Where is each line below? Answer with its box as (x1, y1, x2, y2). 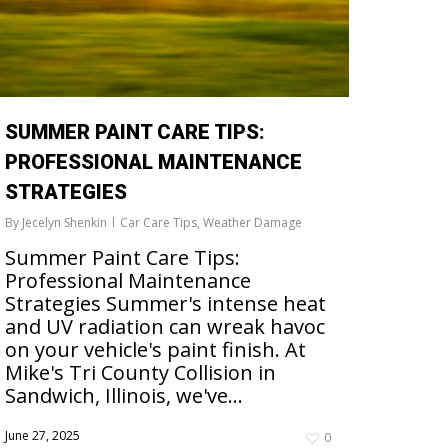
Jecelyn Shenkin (22, 214, 107, 232)
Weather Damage (203, 214, 302, 232)
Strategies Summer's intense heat (5, 290, 326, 318)
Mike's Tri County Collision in (5, 359, 276, 387)
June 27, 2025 (5, 427, 80, 445)
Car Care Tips (120, 214, 197, 232)
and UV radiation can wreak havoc (5, 313, 325, 341)
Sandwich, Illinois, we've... (5, 382, 243, 410)
